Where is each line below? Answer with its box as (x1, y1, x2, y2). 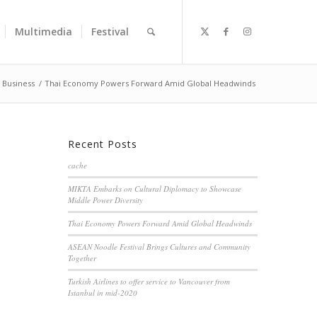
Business (2, 78, 35, 88)
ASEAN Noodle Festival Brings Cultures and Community (67, 241, 250, 252)
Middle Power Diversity (67, 195, 143, 205)
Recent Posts (67, 137, 137, 151)
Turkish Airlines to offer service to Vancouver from (67, 276, 230, 287)
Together (67, 253, 96, 263)
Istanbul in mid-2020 (67, 287, 137, 298)
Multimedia (15, 25, 73, 38)
